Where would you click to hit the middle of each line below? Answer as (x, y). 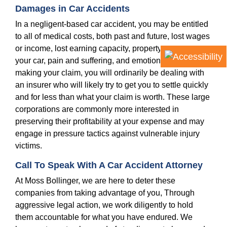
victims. (29, 146)
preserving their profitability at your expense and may (110, 122)
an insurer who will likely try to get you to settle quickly (112, 85)
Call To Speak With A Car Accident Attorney (109, 165)
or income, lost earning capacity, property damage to (108, 49)
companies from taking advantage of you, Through (105, 193)
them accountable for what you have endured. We (104, 217)
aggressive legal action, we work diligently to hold (104, 205)
